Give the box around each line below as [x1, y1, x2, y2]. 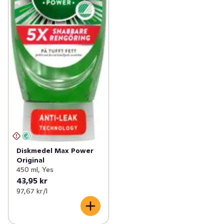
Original [16, 155, 44, 165]
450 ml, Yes [16, 165, 53, 174]
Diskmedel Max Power [16, 146, 93, 155]
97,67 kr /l [16, 186, 47, 196]
